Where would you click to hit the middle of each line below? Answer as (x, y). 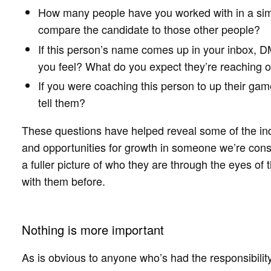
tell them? (62, 103)
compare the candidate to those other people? (149, 29)
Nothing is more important (93, 230)
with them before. (64, 181)
